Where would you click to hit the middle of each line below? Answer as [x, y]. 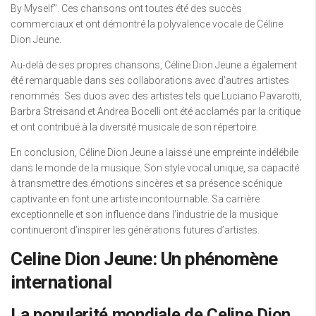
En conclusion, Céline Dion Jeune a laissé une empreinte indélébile [154, 153]
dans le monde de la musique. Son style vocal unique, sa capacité [155, 168]
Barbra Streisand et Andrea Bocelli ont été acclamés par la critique [156, 112]
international [61, 282]
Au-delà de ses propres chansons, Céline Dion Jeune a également [154, 65]
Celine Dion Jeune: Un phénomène [144, 259]
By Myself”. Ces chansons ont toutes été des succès [126, 9]
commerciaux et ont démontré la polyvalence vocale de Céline [147, 24]
